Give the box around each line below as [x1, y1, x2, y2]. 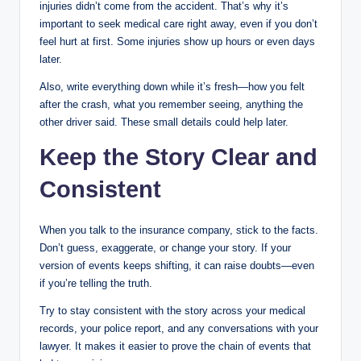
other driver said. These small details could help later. [39, 115, 288, 128]
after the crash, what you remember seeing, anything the [39, 98, 303, 110]
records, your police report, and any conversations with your [39, 322, 318, 334]
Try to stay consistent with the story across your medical [39, 304, 305, 317]
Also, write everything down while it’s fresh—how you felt [39, 80, 305, 93]
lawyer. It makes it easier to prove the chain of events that [39, 339, 311, 352]
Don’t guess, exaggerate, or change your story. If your [39, 241, 291, 254]
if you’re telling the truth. [39, 276, 152, 289]
